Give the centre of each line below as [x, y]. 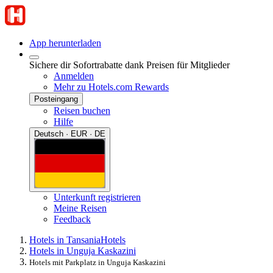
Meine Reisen [80, 208]
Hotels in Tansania [65, 239]
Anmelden [74, 76]
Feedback [72, 219]
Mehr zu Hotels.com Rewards [111, 87]
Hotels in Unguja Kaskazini [83, 250]
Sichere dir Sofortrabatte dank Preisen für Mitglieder [129, 65]
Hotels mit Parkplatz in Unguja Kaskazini [97, 262]
